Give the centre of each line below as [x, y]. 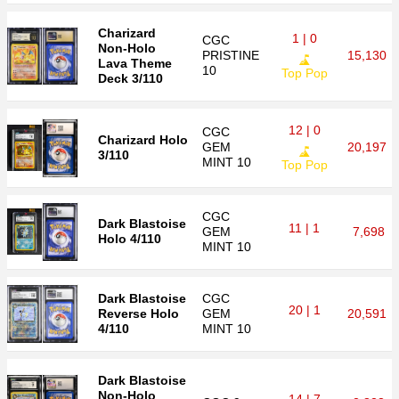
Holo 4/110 [130, 239]
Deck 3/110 [130, 78]
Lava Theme [135, 63]
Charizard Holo [143, 140]
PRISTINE [231, 55]
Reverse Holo [138, 313]
